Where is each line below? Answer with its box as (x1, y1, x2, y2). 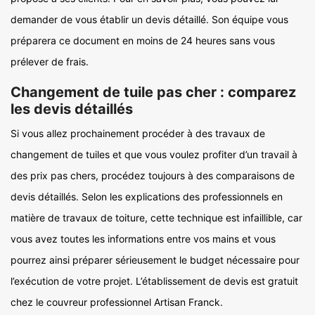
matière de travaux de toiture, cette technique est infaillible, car (11, 212, 302, 224)
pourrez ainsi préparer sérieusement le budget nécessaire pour (11, 254, 300, 266)
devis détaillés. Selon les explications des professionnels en (11, 191, 283, 202)
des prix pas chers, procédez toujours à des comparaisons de (11, 169, 295, 181)
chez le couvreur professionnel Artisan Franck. (11, 296, 223, 308)
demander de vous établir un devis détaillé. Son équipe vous (11, 13, 288, 25)
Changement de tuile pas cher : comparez (11, 84, 296, 101)
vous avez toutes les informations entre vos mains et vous (11, 233, 276, 245)
